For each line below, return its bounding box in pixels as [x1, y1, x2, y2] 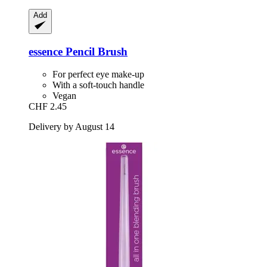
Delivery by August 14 [29, 122, 114, 132]
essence [29, 45, 63, 58]
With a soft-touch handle [52, 80, 144, 91]
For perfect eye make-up [52, 69, 144, 80]
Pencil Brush [63, 45, 128, 58]
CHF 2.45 [29, 101, 67, 112]
